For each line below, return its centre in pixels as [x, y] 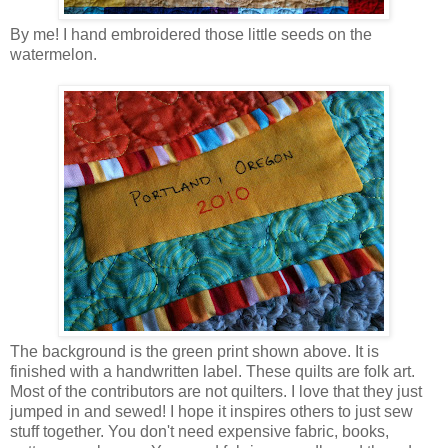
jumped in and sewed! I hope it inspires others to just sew [211, 411]
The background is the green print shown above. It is [194, 351]
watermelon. [53, 54]
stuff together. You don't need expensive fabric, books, [199, 431]
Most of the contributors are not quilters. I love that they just [216, 391]
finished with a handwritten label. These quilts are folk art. [212, 371]
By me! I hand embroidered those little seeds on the [191, 34]
